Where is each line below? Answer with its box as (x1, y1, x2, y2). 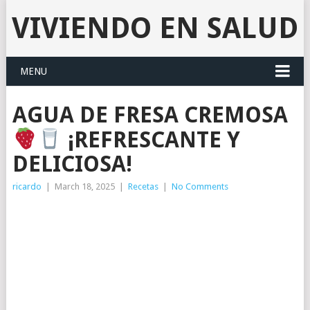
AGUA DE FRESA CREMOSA (12, 102, 288, 128)
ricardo (12, 181, 42, 192)
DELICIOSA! (12, 150, 132, 177)
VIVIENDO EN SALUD (11, 11, 298, 45)
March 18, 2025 (54, 181, 115, 192)
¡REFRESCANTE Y (62, 126, 241, 153)
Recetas (127, 181, 158, 192)
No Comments (171, 181, 228, 192)
